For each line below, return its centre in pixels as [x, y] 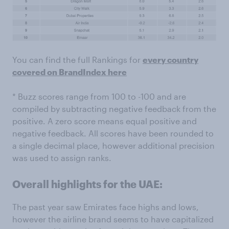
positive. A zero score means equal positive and [105, 121]
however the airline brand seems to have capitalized [113, 219]
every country [170, 60]
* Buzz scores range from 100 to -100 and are [99, 97]
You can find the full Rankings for [77, 60]
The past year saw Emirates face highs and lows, [106, 207]
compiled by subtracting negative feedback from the [114, 109]
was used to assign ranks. [62, 158]
